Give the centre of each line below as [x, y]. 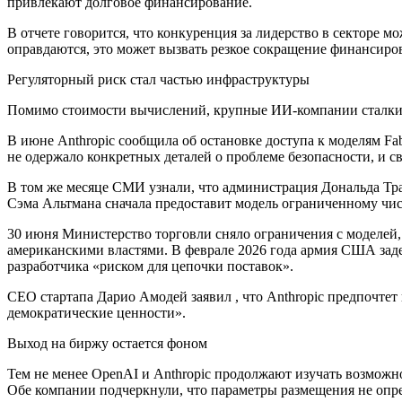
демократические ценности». [96, 313]
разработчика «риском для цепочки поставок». [150, 267]
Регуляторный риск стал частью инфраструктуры [158, 80]
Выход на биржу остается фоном [107, 344]
